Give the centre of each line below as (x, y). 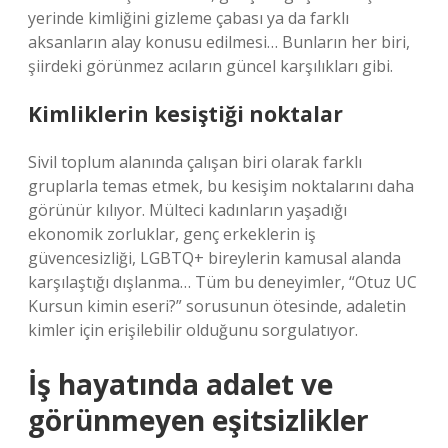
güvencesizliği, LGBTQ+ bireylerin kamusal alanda (214, 258)
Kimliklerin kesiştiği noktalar (185, 114)
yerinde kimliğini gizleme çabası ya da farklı (188, 18)
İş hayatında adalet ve (180, 384)
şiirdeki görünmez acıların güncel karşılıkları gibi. (210, 66)
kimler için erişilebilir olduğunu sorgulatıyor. (193, 330)
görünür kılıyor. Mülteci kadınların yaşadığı (187, 210)
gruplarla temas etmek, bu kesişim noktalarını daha (221, 186)
